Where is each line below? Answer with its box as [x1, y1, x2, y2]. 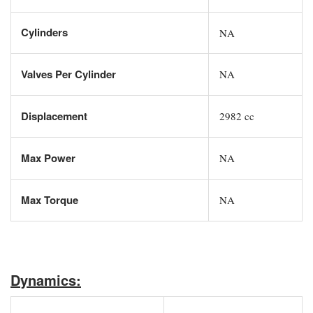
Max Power [18, 150, 75, 166]
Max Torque [18, 191, 78, 208]
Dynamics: [10, 269, 81, 290]
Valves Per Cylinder [18, 66, 116, 82]
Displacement [18, 108, 87, 124]
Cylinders [18, 24, 68, 40]
